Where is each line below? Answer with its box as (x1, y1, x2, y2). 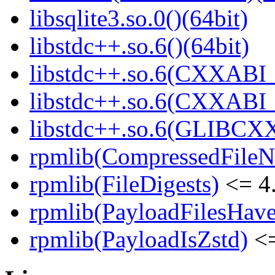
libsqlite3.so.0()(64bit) (29, 5, 248, 32)
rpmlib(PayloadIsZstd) (29, 226, 248, 253)
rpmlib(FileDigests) (29, 171, 219, 198)
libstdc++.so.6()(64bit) (29, 33, 249, 60)
